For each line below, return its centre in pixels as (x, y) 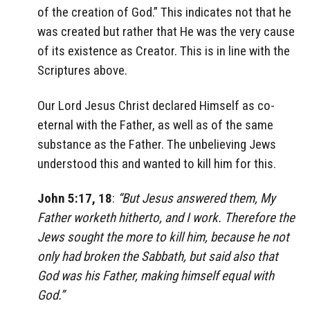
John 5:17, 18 (75, 199)
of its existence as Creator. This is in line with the (164, 51)
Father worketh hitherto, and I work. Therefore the (166, 218)
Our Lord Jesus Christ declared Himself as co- (156, 105)
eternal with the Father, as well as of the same (155, 125)
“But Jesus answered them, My (197, 199)
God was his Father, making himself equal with (156, 276)
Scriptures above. (82, 70)
